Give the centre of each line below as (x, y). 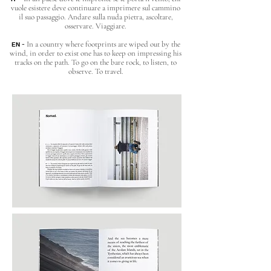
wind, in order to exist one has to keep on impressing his (96, 53)
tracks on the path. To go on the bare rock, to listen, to (96, 62)
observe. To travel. (96, 71)
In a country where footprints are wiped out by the (102, 44)
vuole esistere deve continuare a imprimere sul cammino (96, 8)
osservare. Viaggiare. (96, 26)
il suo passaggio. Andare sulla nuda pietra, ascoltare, (96, 17)
